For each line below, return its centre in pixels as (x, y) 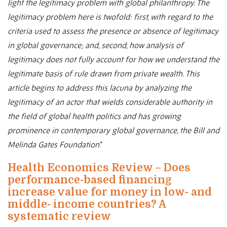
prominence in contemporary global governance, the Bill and (113, 130)
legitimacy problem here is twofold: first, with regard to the (110, 17)
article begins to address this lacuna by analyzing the (100, 88)
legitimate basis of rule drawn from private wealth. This (104, 74)
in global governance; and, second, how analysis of (96, 45)
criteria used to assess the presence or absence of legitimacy (113, 31)
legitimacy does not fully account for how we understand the (113, 60)
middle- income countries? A (87, 204)
